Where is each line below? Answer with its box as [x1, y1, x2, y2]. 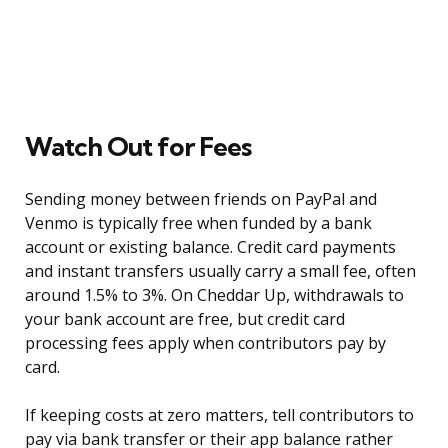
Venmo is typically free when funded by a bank [25, 212, 372, 235]
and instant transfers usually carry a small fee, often [25, 260, 416, 283]
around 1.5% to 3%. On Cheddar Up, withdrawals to [25, 284, 404, 307]
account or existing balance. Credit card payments [25, 236, 396, 259]
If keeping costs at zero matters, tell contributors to [25, 404, 414, 427]
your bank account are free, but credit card [25, 308, 345, 331]
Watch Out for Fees [25, 130, 251, 164]
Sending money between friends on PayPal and [25, 188, 377, 211]
